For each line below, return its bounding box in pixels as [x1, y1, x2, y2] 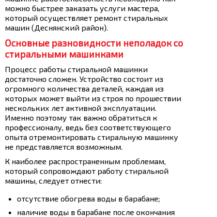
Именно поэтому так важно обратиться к [5, 113, 157, 122]
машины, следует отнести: [5, 176, 102, 185]
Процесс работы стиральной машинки [5, 64, 148, 74]
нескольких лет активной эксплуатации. [5, 103, 156, 112]
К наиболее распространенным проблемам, [5, 156, 166, 166]
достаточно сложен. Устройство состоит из [5, 74, 163, 83]
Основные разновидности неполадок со [5, 37, 183, 48]
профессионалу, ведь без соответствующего [5, 123, 171, 132]
